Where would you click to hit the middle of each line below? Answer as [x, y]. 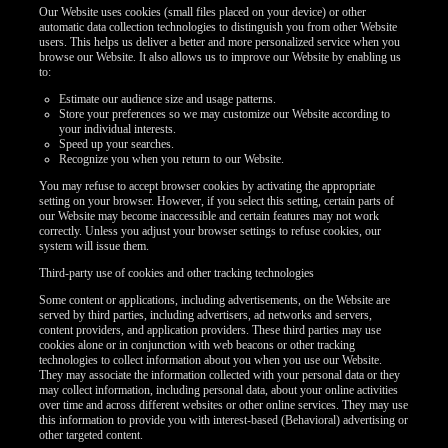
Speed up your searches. [117, 144]
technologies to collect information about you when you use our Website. [211, 360]
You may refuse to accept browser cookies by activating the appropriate [207, 186]
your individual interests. [118, 129]
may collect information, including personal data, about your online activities [219, 390]
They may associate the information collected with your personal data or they [220, 375]
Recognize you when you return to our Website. [172, 159]
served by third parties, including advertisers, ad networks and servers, [206, 315]
